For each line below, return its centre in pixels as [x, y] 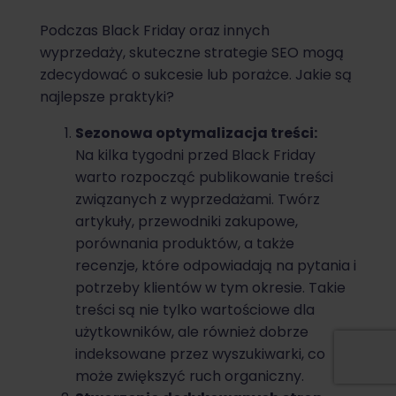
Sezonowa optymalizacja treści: [196, 133]
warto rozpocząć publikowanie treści [204, 178]
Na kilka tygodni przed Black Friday [195, 156]
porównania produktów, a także [185, 244]
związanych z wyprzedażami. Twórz [198, 200]
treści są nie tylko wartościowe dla [195, 310]
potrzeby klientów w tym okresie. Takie [210, 288]
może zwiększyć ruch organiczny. [190, 377]
